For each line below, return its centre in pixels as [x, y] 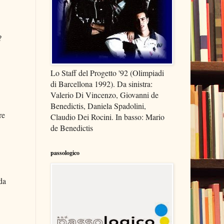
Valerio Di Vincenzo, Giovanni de [104, 95]
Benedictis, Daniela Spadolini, [98, 106]
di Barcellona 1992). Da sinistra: [101, 84]
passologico [65, 153]
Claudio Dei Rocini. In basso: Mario [107, 117]
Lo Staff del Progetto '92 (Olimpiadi [107, 73]
